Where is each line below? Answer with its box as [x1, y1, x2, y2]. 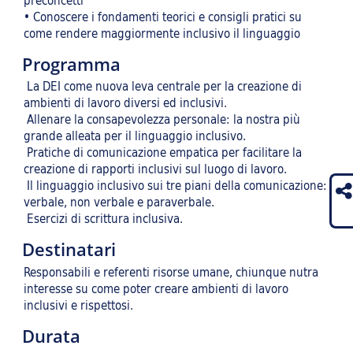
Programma [21, 51, 121, 76]
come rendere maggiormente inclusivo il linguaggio [24, 24, 300, 43]
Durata [21, 323, 80, 348]
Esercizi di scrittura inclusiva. [24, 210, 183, 229]
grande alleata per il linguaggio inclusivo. [24, 127, 246, 146]
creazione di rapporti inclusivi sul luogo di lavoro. [24, 160, 287, 179]
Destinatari [21, 237, 116, 262]
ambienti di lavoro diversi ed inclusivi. [24, 94, 227, 113]
